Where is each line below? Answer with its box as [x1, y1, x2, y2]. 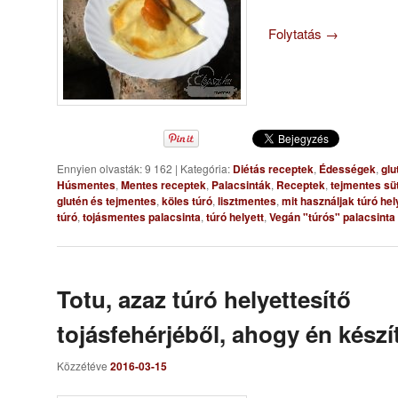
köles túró [162, 192, 212, 209]
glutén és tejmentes [57, 192, 156, 209]
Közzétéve [57, 358, 110, 374]
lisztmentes [218, 192, 276, 209]
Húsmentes [57, 176, 115, 193]
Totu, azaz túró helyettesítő [57, 283, 351, 316]
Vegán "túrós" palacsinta [269, 208, 395, 225]
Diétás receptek [233, 160, 314, 177]
